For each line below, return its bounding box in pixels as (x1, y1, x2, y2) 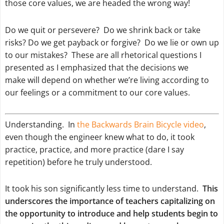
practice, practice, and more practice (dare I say (4, 143, 184, 155)
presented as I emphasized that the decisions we (4, 61, 188, 73)
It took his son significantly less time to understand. (4, 183, 202, 194)
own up (190, 36, 219, 48)
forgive (110, 36, 137, 48)
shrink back (128, 24, 172, 35)
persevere (57, 24, 96, 35)
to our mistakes (4, 49, 64, 60)
